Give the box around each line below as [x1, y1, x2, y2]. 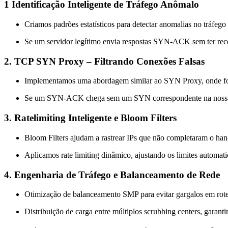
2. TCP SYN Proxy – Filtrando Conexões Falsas [4, 55, 205, 67]
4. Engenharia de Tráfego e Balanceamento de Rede [4, 169, 220, 180]
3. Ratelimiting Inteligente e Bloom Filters [4, 112, 177, 124]
